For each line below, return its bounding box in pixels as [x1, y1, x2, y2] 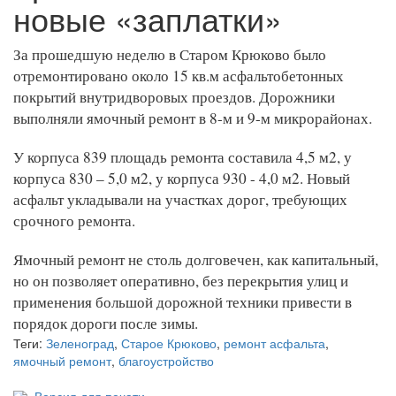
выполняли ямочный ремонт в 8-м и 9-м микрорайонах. [13, 108, 372, 128]
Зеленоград [46, 334, 114, 352]
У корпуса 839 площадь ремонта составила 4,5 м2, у [13, 147, 352, 167]
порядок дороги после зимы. [13, 313, 198, 333]
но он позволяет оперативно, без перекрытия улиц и [13, 270, 348, 291]
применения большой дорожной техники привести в [13, 292, 352, 312]
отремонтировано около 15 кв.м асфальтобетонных [13, 65, 344, 86]
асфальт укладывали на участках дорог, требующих [13, 189, 347, 209]
